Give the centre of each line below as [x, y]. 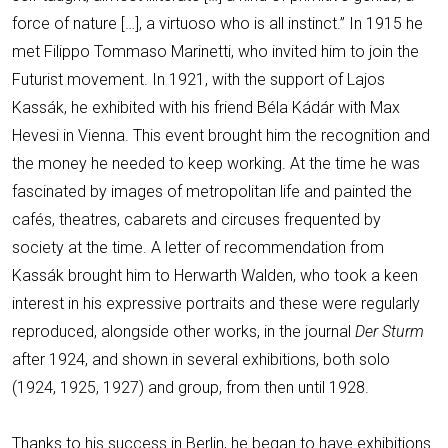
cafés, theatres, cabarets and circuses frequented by [196, 219]
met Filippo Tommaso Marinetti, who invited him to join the [215, 51]
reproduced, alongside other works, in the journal [183, 331]
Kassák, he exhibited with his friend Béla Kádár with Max [206, 107]
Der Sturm [389, 331]
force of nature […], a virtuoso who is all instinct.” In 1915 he [217, 23]
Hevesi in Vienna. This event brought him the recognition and [221, 135]
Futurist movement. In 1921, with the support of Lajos [198, 79]
